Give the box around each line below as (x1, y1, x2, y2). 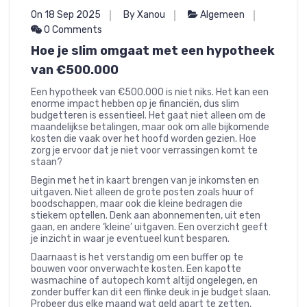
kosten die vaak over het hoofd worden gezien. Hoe (31, 133, 256, 145)
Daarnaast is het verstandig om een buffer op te (31, 251, 243, 264)
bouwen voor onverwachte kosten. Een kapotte (31, 263, 241, 275)
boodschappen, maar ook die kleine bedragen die (31, 198, 243, 210)
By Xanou (123, 9, 165, 21)
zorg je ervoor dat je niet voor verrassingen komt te (31, 145, 258, 157)
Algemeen (200, 9, 245, 21)
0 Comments (42, 24, 102, 36)
